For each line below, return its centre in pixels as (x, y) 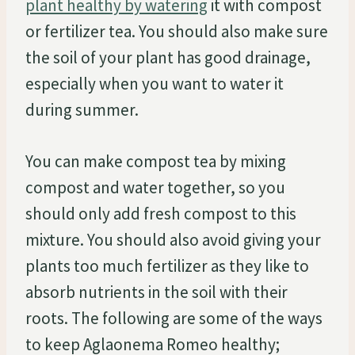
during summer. (82, 109)
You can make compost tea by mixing (156, 161)
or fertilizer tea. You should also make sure (177, 31)
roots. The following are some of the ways (174, 318)
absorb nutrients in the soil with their (157, 292)
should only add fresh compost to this (161, 213)
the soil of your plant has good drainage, (168, 57)
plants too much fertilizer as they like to (167, 265)
